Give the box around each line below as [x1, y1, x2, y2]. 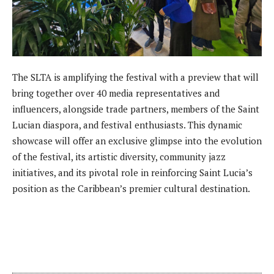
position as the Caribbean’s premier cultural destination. [12, 182, 250, 195]
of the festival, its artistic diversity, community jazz [12, 150, 226, 163]
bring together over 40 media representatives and [12, 87, 220, 100]
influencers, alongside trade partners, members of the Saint [12, 103, 259, 116]
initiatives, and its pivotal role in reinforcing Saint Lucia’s [12, 166, 253, 179]
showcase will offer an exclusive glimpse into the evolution [12, 135, 262, 147]
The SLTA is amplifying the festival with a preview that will [12, 71, 259, 84]
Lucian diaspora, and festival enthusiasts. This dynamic [12, 119, 242, 131]
